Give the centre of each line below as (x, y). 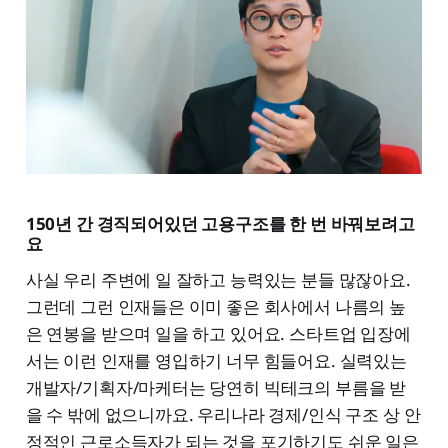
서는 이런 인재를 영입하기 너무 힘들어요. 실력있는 (216, 361)
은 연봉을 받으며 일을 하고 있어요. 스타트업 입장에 (218, 334)
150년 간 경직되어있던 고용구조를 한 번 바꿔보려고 (220, 224)
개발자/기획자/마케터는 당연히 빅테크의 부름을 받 (216, 388)
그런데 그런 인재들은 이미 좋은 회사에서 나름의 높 (215, 307)
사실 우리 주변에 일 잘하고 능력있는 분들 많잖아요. (218, 280)
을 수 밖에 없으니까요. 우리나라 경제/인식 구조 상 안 (223, 415)
